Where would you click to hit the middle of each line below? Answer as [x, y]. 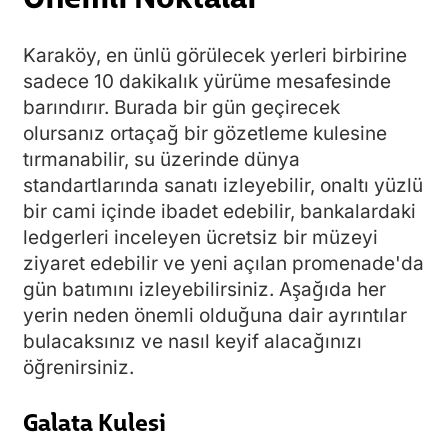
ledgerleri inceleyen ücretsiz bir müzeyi [200, 238]
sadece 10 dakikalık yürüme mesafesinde [207, 82]
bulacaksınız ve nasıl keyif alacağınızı [192, 342]
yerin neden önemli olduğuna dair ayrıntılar [215, 316]
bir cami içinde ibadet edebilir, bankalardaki [219, 212]
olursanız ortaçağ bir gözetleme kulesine [205, 134]
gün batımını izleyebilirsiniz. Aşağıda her [204, 290]
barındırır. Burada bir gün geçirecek [181, 108]
